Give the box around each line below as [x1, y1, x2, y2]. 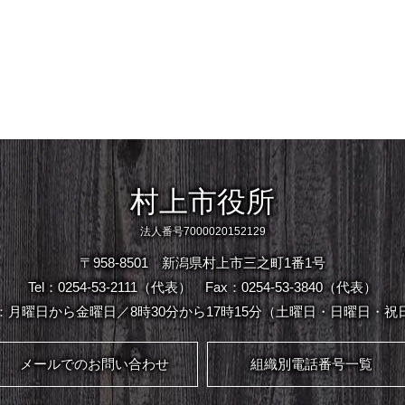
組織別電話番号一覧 [250, 356, 372, 372]
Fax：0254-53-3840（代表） [205, 279, 377, 295]
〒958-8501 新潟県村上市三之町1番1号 [80, 255, 325, 270]
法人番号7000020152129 [139, 225, 266, 238]
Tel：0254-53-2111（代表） [28, 279, 192, 295]
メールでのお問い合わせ [19, 356, 169, 372]
